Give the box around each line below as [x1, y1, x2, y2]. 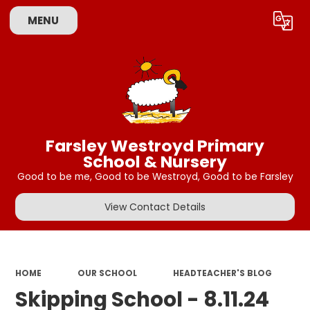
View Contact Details [104, 200, 206, 215]
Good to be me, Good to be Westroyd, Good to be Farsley [17, 170, 293, 184]
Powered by [149, 17, 208, 30]
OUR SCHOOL [77, 267, 137, 279]
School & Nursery [83, 149, 227, 173]
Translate [233, 17, 278, 30]
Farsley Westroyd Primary [46, 134, 264, 157]
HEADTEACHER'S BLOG [172, 267, 272, 279]
